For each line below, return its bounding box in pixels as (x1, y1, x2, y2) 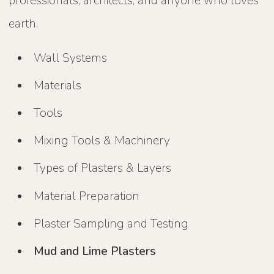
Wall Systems (34, 50, 108, 66)
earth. (9, 15, 39, 32)
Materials (34, 77, 82, 94)
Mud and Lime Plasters (34, 243, 157, 259)
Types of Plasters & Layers (34, 160, 172, 177)
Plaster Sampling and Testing (34, 215, 189, 232)
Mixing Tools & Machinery (34, 133, 171, 149)
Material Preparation (34, 188, 140, 204)
